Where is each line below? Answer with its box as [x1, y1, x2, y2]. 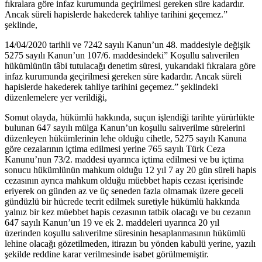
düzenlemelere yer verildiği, [5, 92, 107, 103]
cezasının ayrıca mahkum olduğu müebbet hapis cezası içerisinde [5, 175, 243, 186]
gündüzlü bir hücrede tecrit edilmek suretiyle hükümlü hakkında [5, 196, 240, 207]
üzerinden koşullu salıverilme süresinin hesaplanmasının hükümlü [5, 228, 246, 239]
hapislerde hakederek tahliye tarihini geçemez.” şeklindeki [5, 82, 218, 92]
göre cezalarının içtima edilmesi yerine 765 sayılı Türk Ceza [5, 144, 225, 154]
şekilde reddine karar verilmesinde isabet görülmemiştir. [5, 249, 209, 260]
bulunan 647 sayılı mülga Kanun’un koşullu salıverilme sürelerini [5, 123, 245, 133]
